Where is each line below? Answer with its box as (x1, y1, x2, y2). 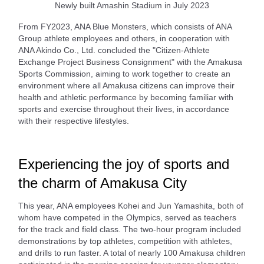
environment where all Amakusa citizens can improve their (18, 80, 235, 90)
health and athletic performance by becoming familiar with (18, 92, 233, 102)
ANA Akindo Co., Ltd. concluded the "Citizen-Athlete (18, 45, 210, 55)
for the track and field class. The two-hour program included (18, 224, 241, 234)
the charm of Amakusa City (18, 174, 187, 191)
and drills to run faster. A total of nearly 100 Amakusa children (18, 247, 246, 258)
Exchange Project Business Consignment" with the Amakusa (18, 57, 242, 67)
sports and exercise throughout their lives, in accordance (18, 104, 229, 114)
